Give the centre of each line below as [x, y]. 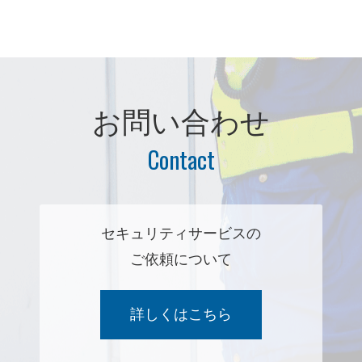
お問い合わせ [181, 123]
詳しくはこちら [181, 314]
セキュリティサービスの [181, 234]
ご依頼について [181, 260]
